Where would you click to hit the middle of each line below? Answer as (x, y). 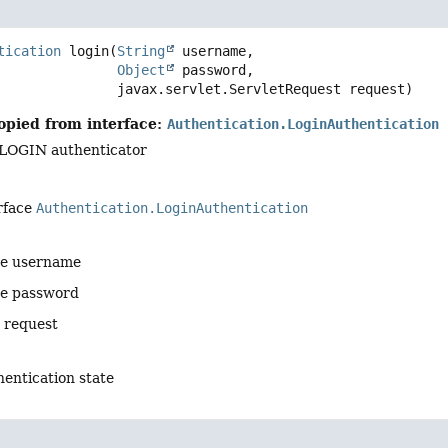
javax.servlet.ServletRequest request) (265, 89)
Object (141, 70)
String (141, 51)
